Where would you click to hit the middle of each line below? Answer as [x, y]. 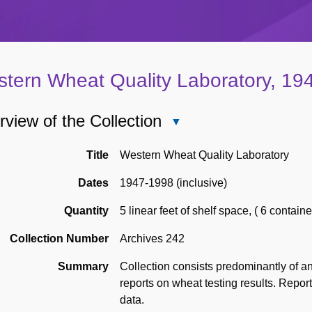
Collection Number [59, 239]
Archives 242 [152, 239]
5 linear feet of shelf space [184, 211]
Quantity [86, 211]
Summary [83, 267]
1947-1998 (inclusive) [173, 183]
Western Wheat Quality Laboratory [204, 155]
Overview [190, 139]
